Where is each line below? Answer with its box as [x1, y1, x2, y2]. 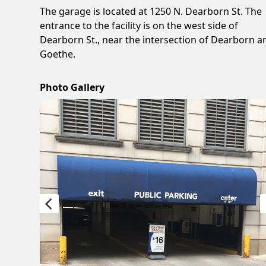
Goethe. [40, 47, 76, 61]
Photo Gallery [40, 80, 105, 94]
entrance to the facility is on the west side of [40, 18, 239, 32]
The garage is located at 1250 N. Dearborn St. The [40, 4, 262, 18]
